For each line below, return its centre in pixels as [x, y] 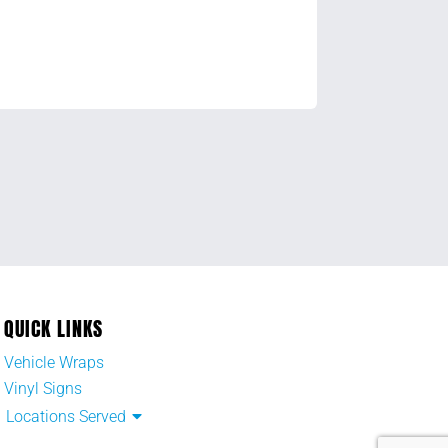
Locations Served [66, 417]
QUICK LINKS [53, 329]
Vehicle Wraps [54, 363]
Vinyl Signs [43, 389]
